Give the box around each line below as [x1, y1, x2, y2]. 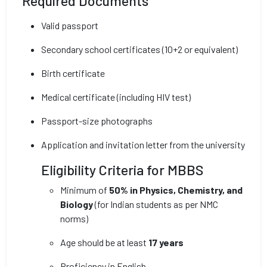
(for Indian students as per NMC [93, 198, 218, 210]
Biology [60, 198, 93, 210]
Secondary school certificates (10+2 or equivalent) [41, 44, 238, 55]
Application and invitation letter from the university [41, 139, 245, 150]
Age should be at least [60, 237, 148, 248]
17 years [148, 237, 184, 248]
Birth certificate [41, 67, 105, 79]
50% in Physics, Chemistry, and [109, 184, 243, 195]
